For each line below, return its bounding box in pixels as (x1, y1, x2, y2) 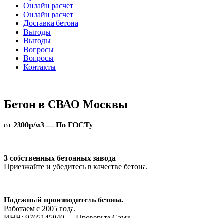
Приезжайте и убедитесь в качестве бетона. (4, 162, 148, 171)
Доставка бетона (23, 19, 78, 27)
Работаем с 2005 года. (4, 204, 76, 213)
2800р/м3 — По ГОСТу (13, 120, 93, 129)
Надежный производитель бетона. (4, 195, 123, 204)
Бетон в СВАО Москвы (4, 97, 127, 110)
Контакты (23, 63, 56, 71)
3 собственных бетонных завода (4, 153, 116, 162)
